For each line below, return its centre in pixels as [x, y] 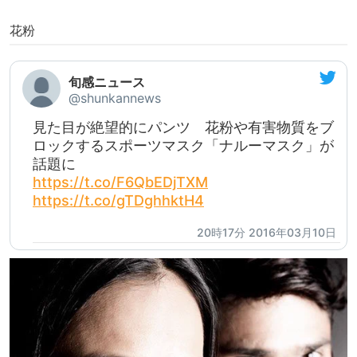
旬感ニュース [107, 82]
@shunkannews [115, 98]
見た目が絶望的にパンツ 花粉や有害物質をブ [183, 127]
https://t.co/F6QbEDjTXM [120, 182]
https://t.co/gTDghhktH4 [118, 201]
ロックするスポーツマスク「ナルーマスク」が [183, 146]
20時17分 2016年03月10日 [267, 233]
